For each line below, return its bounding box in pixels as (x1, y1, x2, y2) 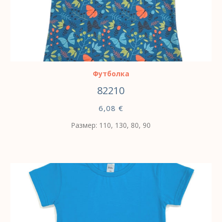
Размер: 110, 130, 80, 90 (71, 120, 151, 130)
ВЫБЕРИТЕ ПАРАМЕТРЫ (39, 44, 132, 54)
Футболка (92, 68, 129, 78)
